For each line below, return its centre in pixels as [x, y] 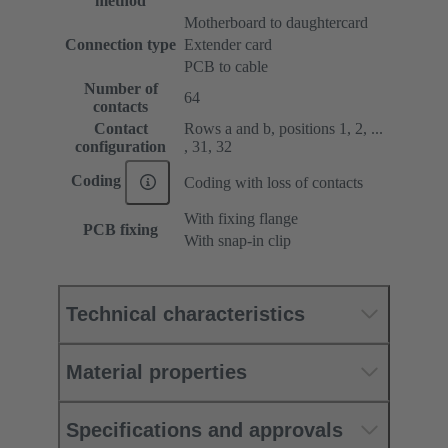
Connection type [120, 44]
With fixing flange [241, 218]
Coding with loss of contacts [273, 182]
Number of [120, 88]
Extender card [228, 44]
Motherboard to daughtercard [276, 22]
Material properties [156, 371]
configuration [120, 146]
